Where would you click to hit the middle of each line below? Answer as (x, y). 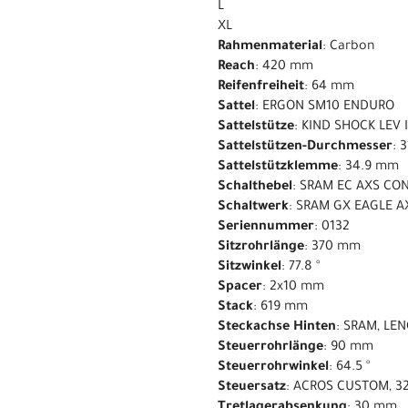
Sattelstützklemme (278, 167)
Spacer (240, 287)
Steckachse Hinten (277, 327)
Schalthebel (255, 187)
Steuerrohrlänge (270, 347)
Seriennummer (266, 227)
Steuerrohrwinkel (273, 367)
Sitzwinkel (250, 267)
